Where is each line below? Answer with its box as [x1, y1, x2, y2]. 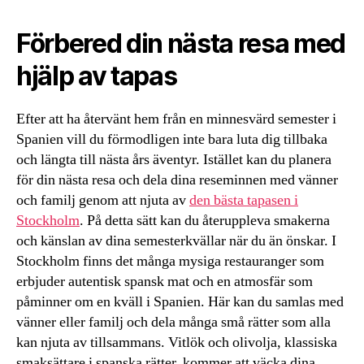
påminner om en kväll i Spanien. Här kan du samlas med [16, 292, 344, 311]
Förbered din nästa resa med [16, 27, 346, 59]
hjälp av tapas [16, 59, 177, 92]
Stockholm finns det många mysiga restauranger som [16, 251, 324, 271]
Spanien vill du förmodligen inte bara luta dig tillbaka [16, 129, 327, 149]
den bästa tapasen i [189, 190, 298, 210]
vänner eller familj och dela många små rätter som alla [16, 312, 331, 331]
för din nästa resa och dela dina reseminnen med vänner [16, 170, 338, 189]
